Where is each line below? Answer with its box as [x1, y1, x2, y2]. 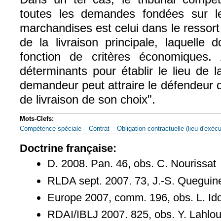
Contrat [89, 125, 110, 133]
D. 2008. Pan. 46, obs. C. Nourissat [47, 157, 217, 170]
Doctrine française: [20, 142, 119, 155]
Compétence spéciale [20, 125, 81, 133]
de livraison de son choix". [20, 92, 155, 106]
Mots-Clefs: [20, 115, 56, 123]
